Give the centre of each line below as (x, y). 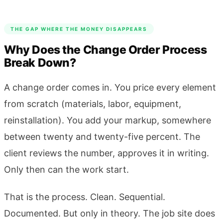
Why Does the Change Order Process (106, 50)
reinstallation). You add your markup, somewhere (108, 120)
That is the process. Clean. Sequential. (85, 197)
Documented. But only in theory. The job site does (110, 213)
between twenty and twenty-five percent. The (102, 136)
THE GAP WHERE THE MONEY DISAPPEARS (79, 29)
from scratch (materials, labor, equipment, (93, 104)
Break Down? (40, 62)
